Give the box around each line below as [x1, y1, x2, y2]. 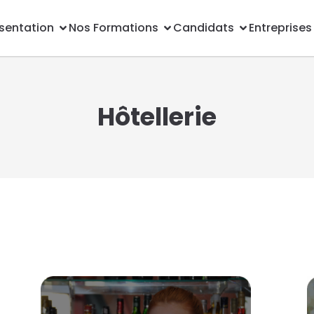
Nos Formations [69, 20, 158, 36]
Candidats [173, 20, 234, 36]
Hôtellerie [97, 100, 217, 134]
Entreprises [249, 20, 312, 36]
